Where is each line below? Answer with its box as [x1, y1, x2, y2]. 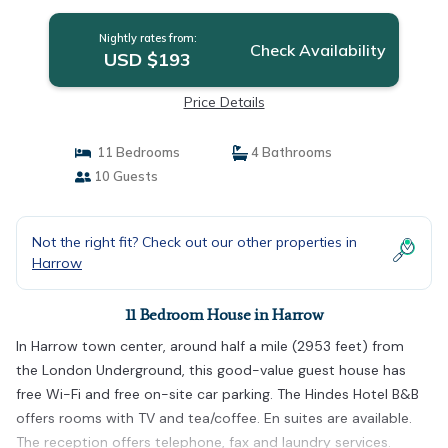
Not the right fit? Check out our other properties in [32, 233, 357, 251]
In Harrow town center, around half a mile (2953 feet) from [16, 337, 404, 355]
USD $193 [104, 48, 192, 71]
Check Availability [249, 40, 386, 60]
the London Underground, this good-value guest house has [16, 361, 406, 379]
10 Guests [90, 168, 158, 184]
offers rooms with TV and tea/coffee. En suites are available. [16, 409, 412, 427]
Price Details [183, 93, 265, 111]
